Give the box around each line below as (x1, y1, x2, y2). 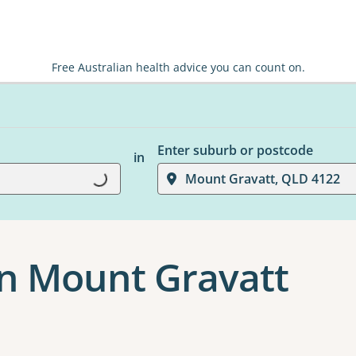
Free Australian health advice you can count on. (51, 60, 305, 75)
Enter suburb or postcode (157, 141, 313, 159)
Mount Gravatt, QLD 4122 (184, 170, 340, 188)
